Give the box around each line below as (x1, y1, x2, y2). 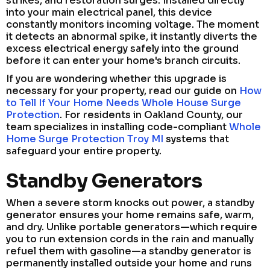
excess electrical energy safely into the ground (6, 42, 239, 55)
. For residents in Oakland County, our (60, 108, 243, 121)
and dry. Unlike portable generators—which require (6, 220, 257, 233)
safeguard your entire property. (6, 144, 162, 157)
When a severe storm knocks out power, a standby (6, 196, 254, 209)
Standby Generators (6, 168, 202, 193)
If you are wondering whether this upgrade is (6, 72, 227, 85)
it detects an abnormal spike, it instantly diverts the (6, 30, 257, 43)
